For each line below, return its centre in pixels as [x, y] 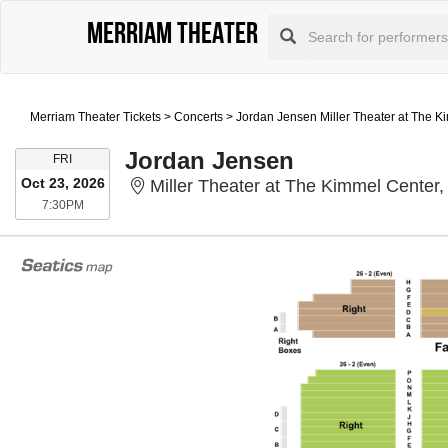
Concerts [198, 116]
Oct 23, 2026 [62, 183]
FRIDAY [92, 158]
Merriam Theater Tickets [95, 116]
